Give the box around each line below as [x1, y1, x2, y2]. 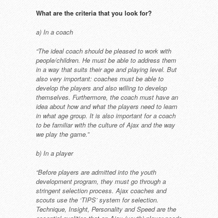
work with [145, 46, 171, 55]
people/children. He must [36, 55, 108, 65]
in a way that [36, 65, 74, 74]
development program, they [36, 177, 115, 186]
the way [153, 120, 175, 129]
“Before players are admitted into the [36, 167, 141, 177]
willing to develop [119, 83, 167, 92]
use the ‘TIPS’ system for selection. [57, 195, 159, 204]
